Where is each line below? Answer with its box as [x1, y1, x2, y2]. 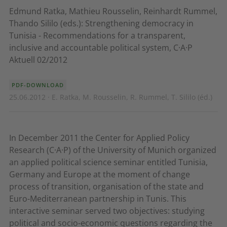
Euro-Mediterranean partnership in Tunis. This [9, 193, 186, 204]
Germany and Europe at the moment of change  [9, 169, 192, 180]
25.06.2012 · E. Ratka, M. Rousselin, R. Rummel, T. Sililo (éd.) [9, 92, 212, 102]
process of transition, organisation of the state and [9, 181, 204, 192]
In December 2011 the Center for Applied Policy [9, 132, 190, 143]
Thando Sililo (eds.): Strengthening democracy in [9, 18, 194, 29]
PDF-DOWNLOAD [12, 81, 64, 89]
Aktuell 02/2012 [9, 54, 67, 65]
